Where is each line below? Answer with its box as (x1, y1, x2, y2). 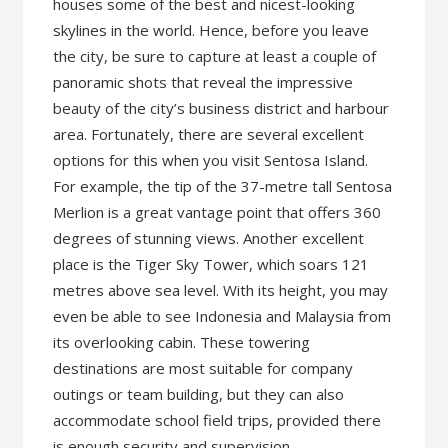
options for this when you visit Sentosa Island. (53, 149, 369, 170)
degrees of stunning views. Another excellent (53, 227, 365, 248)
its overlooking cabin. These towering (53, 331, 311, 352)
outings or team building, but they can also (53, 383, 345, 404)
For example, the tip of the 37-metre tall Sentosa (53, 175, 393, 196)
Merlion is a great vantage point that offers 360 (53, 201, 382, 222)
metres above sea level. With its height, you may (53, 279, 389, 300)
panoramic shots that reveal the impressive (53, 71, 354, 92)
